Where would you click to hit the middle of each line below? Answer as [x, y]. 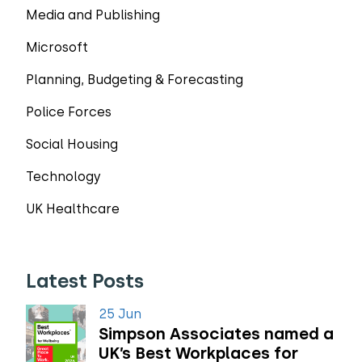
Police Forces [69, 112]
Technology [63, 177]
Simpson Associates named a [216, 334]
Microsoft [57, 47]
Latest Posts [85, 281]
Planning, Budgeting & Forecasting [135, 80]
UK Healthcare [73, 209]
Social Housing [72, 144]
